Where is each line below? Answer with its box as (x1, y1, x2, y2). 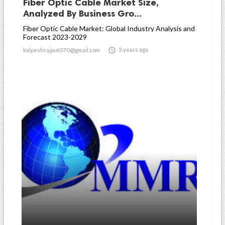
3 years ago (119, 46, 148, 53)
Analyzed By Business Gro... (23, 8, 142, 19)
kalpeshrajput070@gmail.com (23, 47, 100, 53)
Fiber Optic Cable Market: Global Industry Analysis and (23, 24, 195, 33)
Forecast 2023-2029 (23, 33, 87, 41)
